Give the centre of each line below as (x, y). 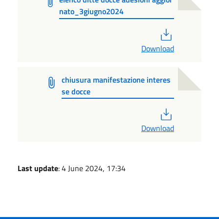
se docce (76, 91)
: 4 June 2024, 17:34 (92, 168)
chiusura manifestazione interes (116, 79)
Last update (38, 168)
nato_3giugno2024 (91, 11)
